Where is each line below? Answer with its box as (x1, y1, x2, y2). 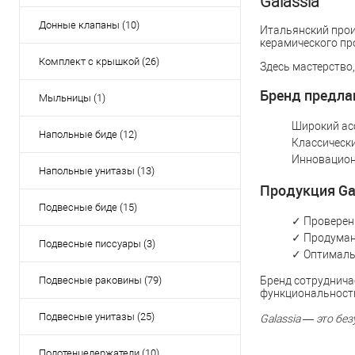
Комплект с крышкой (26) (39, 55, 159, 67)
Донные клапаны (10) (39, 19, 139, 31)
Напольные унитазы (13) (39, 165, 155, 177)
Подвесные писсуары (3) (39, 238, 155, 250)
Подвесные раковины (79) (39, 274, 162, 286)
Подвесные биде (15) (39, 201, 137, 213)
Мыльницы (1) (39, 92, 105, 104)
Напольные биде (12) (39, 128, 137, 140)
